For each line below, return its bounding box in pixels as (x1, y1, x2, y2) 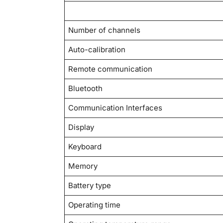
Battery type (68, 181, 111, 191)
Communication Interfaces (68, 103, 163, 113)
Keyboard (68, 142, 102, 152)
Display (68, 122, 95, 132)
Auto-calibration (68, 45, 126, 55)
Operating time (68, 200, 121, 210)
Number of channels (68, 25, 141, 35)
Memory (68, 161, 98, 171)
